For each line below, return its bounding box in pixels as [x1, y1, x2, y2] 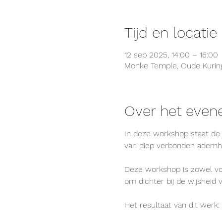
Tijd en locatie [124, 24, 217, 41]
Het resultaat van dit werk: [124, 200, 220, 210]
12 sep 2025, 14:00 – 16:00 [124, 50, 218, 59]
